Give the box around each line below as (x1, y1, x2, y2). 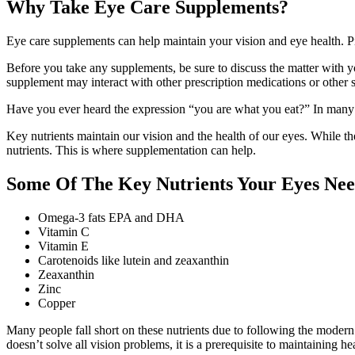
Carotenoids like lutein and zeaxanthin (38, 254, 229, 268)
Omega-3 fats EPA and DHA (38, 211, 185, 225)
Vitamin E (38, 239, 89, 254)
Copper (38, 296, 75, 311)
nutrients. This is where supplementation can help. (6, 143, 256, 158)
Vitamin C (38, 225, 90, 239)
